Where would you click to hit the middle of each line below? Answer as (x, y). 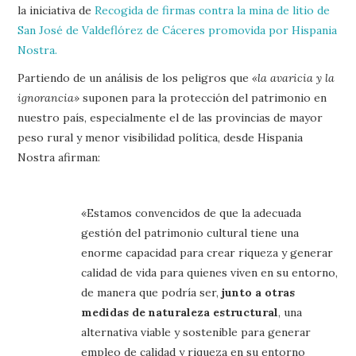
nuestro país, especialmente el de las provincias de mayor (170, 118)
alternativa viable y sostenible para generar (196, 332)
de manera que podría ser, (152, 292)
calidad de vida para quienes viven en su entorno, (210, 273)
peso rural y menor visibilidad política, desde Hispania (161, 137)
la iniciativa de (56, 10)
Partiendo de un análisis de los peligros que (135, 78)
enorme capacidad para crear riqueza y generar (207, 253)
